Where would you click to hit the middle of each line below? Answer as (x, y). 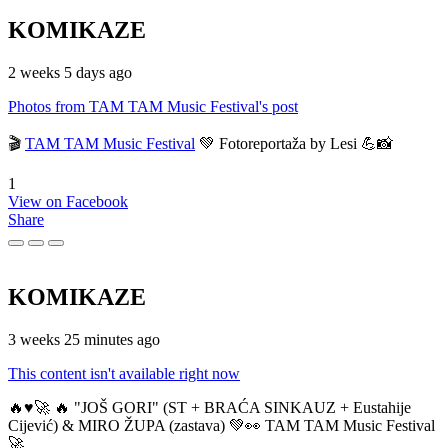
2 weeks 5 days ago (70, 72)
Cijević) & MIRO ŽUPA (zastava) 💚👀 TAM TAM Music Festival (221, 426)
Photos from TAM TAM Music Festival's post (153, 106)
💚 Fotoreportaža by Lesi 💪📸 (294, 143)
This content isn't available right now (124, 374)
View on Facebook (68, 201)
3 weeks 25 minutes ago (84, 340)
